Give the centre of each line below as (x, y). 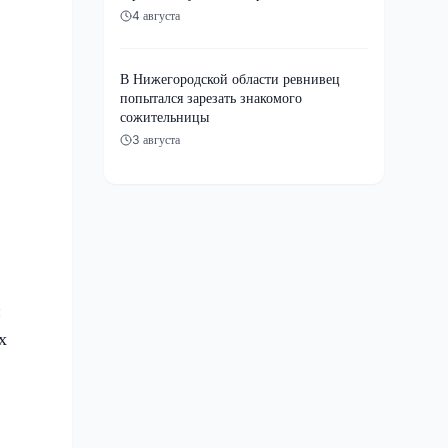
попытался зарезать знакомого (211, 97)
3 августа (156, 139)
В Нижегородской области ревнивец (230, 78)
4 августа (156, 15)
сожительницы (164, 116)
